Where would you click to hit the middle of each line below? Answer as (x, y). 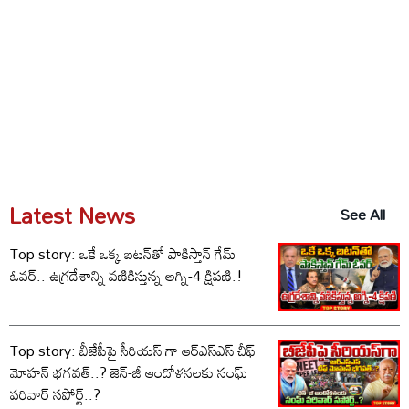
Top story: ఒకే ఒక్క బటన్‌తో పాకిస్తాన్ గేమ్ (123, 253)
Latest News (72, 215)
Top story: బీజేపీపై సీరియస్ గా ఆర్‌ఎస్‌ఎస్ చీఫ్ (133, 350)
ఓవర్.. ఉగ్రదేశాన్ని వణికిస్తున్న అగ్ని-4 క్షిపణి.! (126, 275)
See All (363, 215)
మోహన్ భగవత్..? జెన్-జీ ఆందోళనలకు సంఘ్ (129, 372)
